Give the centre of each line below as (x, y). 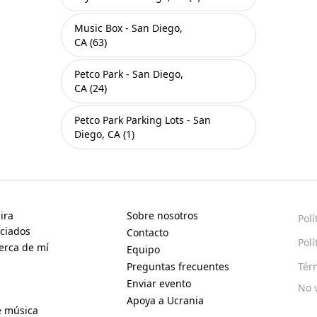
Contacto (147, 232)
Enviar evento (158, 283)
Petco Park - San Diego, (129, 74)
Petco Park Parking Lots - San (143, 120)
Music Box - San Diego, (128, 28)
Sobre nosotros (162, 215)
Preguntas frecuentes (178, 266)
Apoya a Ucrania (165, 300)
